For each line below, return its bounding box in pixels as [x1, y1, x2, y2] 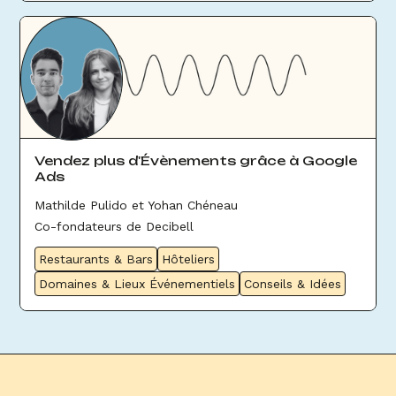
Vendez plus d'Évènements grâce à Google [34, 153, 358, 168]
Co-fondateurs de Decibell [34, 219, 194, 233]
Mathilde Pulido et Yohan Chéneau [34, 198, 239, 212]
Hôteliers [162, 252, 216, 266]
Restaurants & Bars [39, 252, 154, 266]
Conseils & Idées [244, 277, 342, 291]
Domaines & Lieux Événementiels [39, 277, 236, 291]
